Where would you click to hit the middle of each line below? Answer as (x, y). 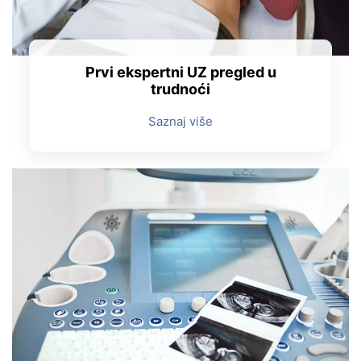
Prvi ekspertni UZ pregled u (180, 73)
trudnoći (180, 89)
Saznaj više (180, 122)
